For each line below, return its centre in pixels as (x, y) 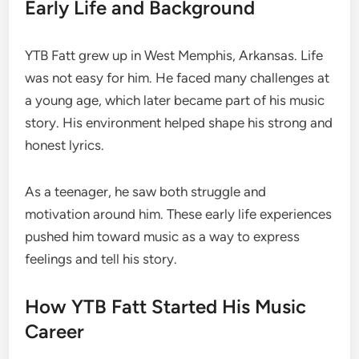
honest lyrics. (65, 145)
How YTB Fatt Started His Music (166, 306)
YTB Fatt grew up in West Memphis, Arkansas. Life (174, 55)
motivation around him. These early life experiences (179, 214)
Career (55, 331)
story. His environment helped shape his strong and (179, 122)
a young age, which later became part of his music (175, 100)
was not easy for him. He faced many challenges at (177, 77)
